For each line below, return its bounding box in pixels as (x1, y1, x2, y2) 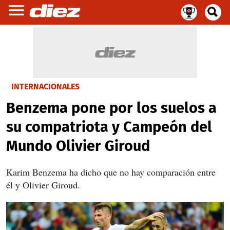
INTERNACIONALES (11, 82, 80, 91)
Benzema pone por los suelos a (6, 99, 217, 117)
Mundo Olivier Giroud (6, 137, 150, 155)
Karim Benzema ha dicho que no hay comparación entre (6, 166, 216, 178)
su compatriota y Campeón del (6, 118, 212, 136)
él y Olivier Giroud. (6, 179, 80, 191)
